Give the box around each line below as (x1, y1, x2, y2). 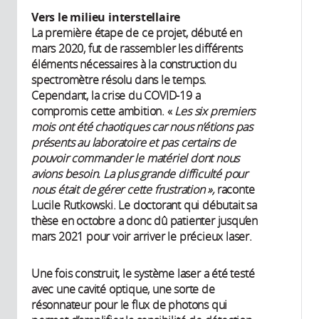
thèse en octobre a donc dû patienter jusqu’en (31, 213, 258, 229)
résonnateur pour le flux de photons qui (31, 297, 228, 313)
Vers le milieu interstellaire (31, 9, 181, 26)
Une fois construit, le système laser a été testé (31, 266, 255, 282)
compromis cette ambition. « (31, 103, 175, 120)
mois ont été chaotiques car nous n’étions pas (31, 119, 253, 135)
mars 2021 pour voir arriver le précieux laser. (31, 229, 252, 245)
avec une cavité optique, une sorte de (31, 281, 215, 298)
